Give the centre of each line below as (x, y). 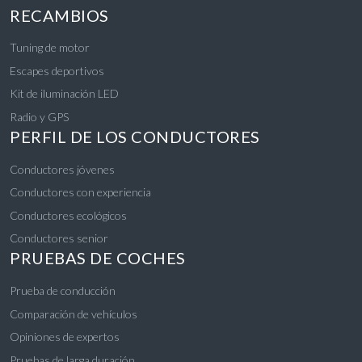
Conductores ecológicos (68, 215)
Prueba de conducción (63, 290)
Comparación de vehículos (74, 314)
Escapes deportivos (57, 70)
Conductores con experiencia (80, 192)
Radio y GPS (39, 116)
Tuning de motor (50, 48)
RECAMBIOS (59, 15)
